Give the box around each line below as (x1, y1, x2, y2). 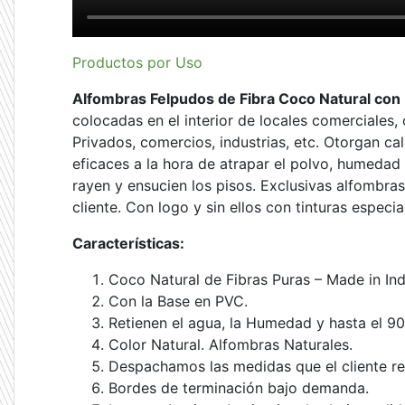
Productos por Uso (72, 53, 202, 72)
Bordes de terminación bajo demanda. (108, 379, 369, 398)
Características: (72, 234, 184, 253)
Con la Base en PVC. (108, 292, 248, 311)
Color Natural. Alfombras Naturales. (108, 335, 353, 354)
